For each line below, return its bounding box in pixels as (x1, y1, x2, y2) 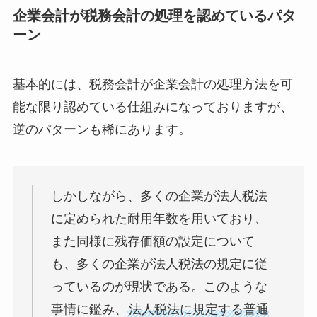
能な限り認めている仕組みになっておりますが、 (12, 99, 293, 114)
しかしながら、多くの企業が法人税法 (50, 189, 267, 204)
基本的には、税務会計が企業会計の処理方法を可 (12, 76, 293, 91)
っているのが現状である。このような (50, 279, 267, 294)
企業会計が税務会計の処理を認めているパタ (12, 8, 296, 24)
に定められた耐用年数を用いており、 (50, 212, 267, 226)
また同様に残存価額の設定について (50, 234, 255, 249)
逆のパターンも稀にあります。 (12, 122, 191, 137)
